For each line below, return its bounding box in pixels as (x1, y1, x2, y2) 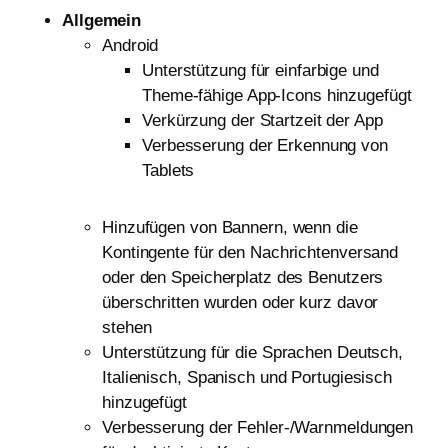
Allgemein (62, 11, 142, 31)
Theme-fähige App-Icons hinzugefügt (142, 86, 412, 106)
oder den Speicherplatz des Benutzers (102, 268, 384, 288)
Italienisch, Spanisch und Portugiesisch (102, 368, 393, 388)
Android (102, 36, 159, 56)
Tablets (142, 161, 195, 181)
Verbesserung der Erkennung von (142, 136, 388, 156)
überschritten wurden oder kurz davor (102, 293, 379, 313)
